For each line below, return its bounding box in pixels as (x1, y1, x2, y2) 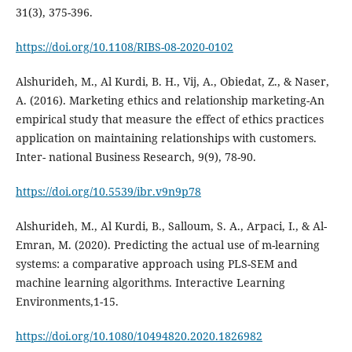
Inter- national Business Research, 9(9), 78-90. (15, 148, 256, 164)
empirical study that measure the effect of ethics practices (15, 111, 324, 126)
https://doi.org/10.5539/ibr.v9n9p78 (15, 183, 201, 199)
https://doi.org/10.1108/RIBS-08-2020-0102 (15, 38, 233, 54)
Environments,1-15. (15, 293, 119, 309)
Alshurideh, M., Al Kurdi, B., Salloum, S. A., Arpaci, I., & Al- (15, 218, 327, 233)
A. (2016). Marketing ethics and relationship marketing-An (15, 92, 324, 108)
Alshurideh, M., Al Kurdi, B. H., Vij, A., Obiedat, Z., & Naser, (15, 73, 329, 89)
